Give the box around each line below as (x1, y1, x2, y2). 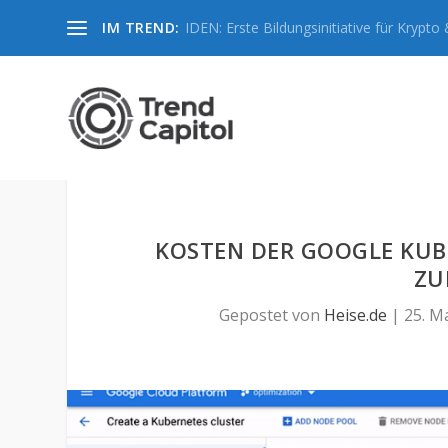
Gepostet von (219, 304, 325, 326)
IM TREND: (102, 18, 180, 37)
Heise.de (324, 304, 388, 326)
